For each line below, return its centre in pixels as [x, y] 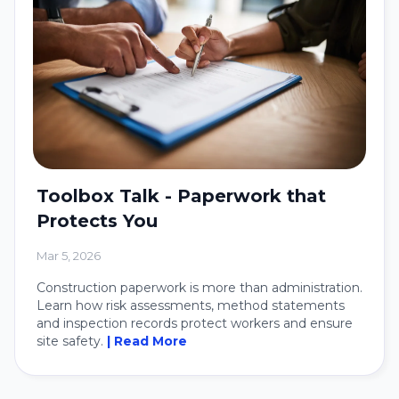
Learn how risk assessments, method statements [191, 305]
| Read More [147, 341]
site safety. [72, 341]
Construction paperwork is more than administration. [199, 287]
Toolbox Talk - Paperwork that [181, 195]
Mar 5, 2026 [69, 255]
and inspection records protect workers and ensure [195, 323]
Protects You [97, 220]
